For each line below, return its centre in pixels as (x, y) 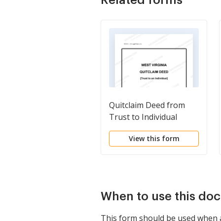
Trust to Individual (143, 117)
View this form (154, 138)
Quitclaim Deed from (147, 105)
